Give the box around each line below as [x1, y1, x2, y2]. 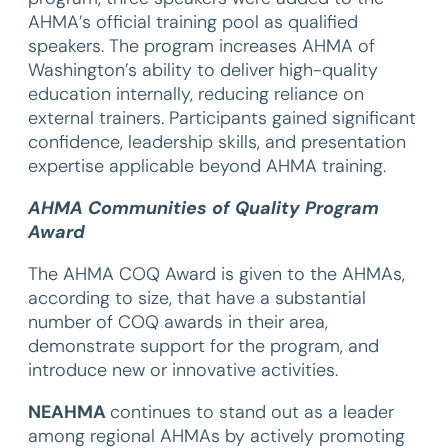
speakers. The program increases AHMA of [28, 34, 375, 58]
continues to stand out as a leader [110, 400, 394, 424]
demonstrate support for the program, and [28, 334, 379, 358]
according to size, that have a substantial [28, 286, 366, 310]
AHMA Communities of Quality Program [28, 196, 379, 220]
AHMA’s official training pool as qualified [28, 10, 358, 34]
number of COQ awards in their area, [28, 310, 328, 334]
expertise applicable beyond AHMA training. [28, 154, 386, 178]
